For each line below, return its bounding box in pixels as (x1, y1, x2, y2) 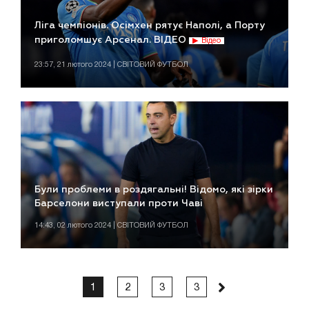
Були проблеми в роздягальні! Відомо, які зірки (34, 185, 273, 195)
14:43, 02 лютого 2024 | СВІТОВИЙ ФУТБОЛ (34, 222, 188, 230)
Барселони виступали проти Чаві (34, 199, 203, 209)
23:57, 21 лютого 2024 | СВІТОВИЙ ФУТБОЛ (34, 61, 188, 68)
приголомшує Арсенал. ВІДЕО (34, 34, 189, 45)
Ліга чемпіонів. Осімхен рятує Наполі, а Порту (34, 20, 265, 30)
